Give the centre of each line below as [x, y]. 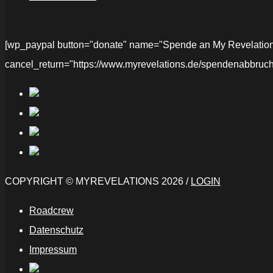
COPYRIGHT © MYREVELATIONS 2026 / [98, 182]
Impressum [53, 250]
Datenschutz [56, 230]
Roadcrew [51, 211]
